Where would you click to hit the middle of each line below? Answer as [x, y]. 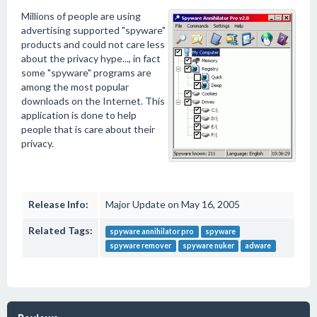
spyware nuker [208, 246]
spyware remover [141, 246]
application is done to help [79, 115]
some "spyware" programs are [86, 73]
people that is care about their [88, 129]
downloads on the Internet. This [93, 101]
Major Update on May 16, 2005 [173, 204]
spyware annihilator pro [152, 231]
